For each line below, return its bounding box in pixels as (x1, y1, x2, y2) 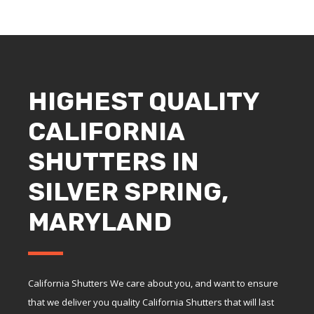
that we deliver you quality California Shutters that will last (28, 295, 274, 308)
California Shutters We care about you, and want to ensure (28, 276, 278, 289)
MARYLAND (28, 206, 172, 237)
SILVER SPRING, (28, 176, 228, 207)
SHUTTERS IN (28, 146, 199, 177)
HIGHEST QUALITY (28, 86, 259, 116)
